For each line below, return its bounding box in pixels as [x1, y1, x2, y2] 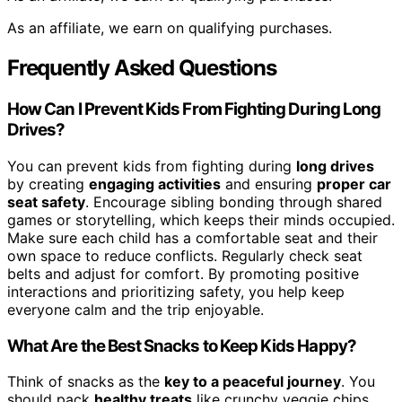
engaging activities [89, 174, 221, 193]
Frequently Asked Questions [7, 55, 276, 82]
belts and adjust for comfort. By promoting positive [7, 264, 359, 283]
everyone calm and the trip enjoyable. [7, 300, 264, 319]
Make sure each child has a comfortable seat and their [7, 228, 378, 247]
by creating [7, 174, 89, 193]
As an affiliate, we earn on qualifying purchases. [7, 19, 332, 38]
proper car [317, 174, 391, 193]
